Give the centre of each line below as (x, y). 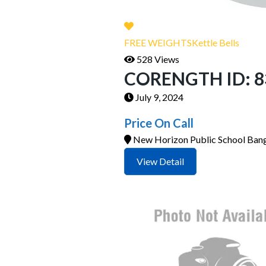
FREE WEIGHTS (158, 42)
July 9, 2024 (159, 97)
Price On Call (159, 123)
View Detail (160, 161)
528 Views (158, 59)
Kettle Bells (216, 42)
